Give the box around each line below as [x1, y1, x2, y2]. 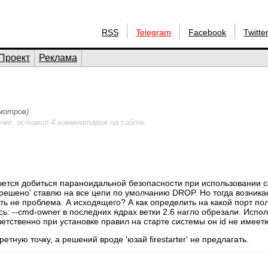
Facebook [188, 28, 226, 37]
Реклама [39, 53, 77, 63]
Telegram [136, 28, 171, 37]
